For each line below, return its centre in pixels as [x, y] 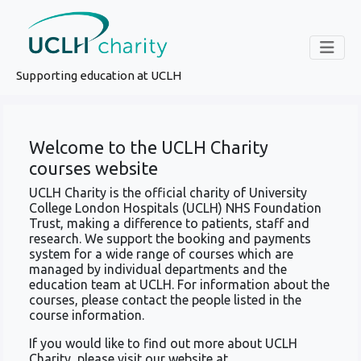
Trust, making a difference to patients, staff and [169, 223]
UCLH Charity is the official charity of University [168, 192]
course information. [87, 315]
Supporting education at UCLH [99, 75]
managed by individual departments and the [158, 269]
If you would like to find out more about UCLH [163, 343]
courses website [93, 168]
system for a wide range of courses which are [161, 253]
